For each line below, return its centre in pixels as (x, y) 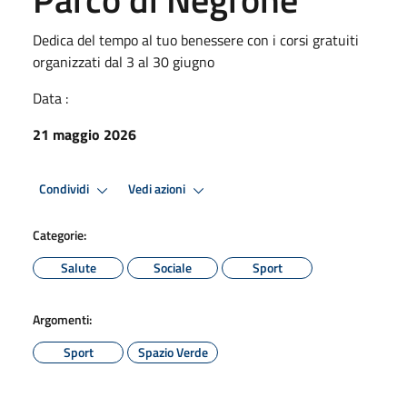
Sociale (173, 267)
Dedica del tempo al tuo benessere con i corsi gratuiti (196, 40)
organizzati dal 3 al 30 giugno (124, 61)
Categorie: (60, 234)
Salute (78, 267)
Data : (50, 98)
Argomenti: (62, 319)
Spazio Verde (173, 352)
